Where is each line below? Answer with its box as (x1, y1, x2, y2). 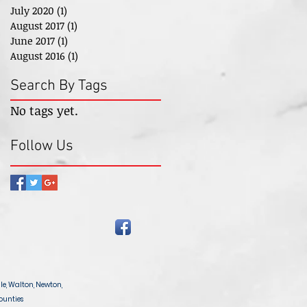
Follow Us (10, 137, 73, 156)
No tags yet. (10, 102, 78, 119)
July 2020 (10, 3, 54, 17)
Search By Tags (10, 77, 108, 95)
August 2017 (10, 19, 64, 32)
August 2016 (10, 49, 65, 62)
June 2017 (10, 34, 55, 47)
